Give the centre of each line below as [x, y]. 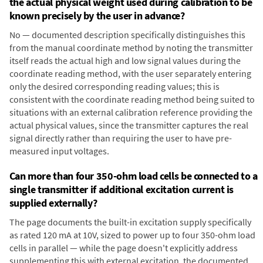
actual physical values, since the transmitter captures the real [129, 125]
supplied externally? [53, 203]
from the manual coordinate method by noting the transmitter [131, 47]
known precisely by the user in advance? [97, 15]
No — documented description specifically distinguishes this [127, 34]
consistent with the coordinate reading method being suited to [132, 99]
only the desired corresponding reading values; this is [114, 86]
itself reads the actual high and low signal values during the [125, 60]
